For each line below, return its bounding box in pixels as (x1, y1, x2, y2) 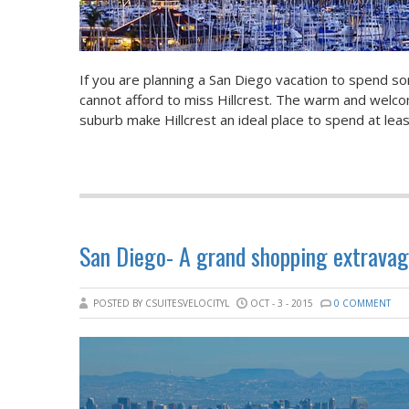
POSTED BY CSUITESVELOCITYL (93, 297, 232, 309)
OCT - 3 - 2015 (250, 297, 313, 309)
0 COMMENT (334, 297, 391, 309)
